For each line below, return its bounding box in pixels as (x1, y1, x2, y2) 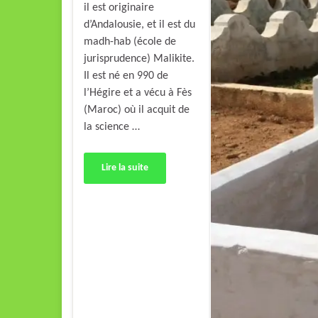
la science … (84, 121, 140, 133)
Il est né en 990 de (84, 70, 168, 82)
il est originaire (84, 1, 154, 13)
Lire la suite (102, 162, 148, 173)
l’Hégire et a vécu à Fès (84, 87, 192, 99)
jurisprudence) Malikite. (84, 53, 194, 65)
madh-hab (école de (84, 35, 176, 48)
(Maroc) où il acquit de (84, 104, 190, 116)
